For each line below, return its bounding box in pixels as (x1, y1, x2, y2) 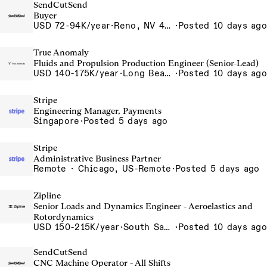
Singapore (33, 116, 80, 126)
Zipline (33, 190, 61, 201)
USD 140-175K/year (33, 68, 119, 79)
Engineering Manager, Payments (33, 105, 162, 116)
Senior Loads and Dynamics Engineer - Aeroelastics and (33, 201, 253, 212)
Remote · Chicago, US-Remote (33, 163, 172, 174)
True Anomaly (33, 47, 89, 58)
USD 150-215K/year (33, 222, 120, 232)
